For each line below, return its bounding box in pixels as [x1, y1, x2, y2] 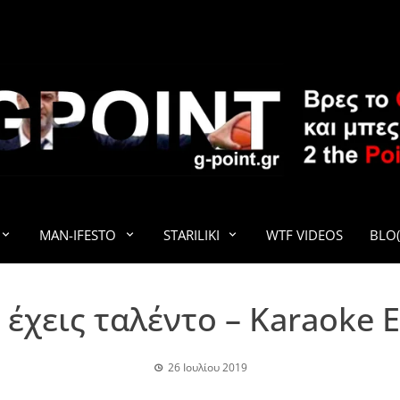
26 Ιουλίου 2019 [167, 360, 247, 375]
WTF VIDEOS [266, 226, 343, 244]
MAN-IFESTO [39, 226, 116, 244]
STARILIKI [162, 226, 220, 244]
